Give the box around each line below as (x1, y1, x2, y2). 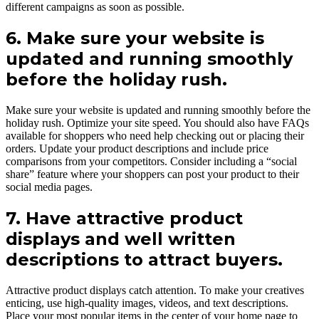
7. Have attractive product (6, 208, 243, 229)
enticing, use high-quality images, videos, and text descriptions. (6, 296, 288, 309)
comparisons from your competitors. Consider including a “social (6, 155, 297, 168)
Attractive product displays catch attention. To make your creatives (6, 283, 304, 296)
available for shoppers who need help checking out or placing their (6, 130, 304, 142)
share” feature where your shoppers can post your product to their (6, 168, 299, 181)
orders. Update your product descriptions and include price (6, 142, 268, 155)
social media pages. (6, 181, 93, 194)
